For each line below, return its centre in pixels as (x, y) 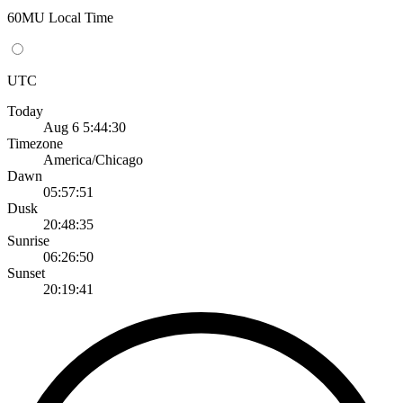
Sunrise (28, 240)
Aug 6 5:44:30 (85, 127)
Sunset (26, 273)
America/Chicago (93, 159)
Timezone (35, 143)
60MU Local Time (60, 17)
